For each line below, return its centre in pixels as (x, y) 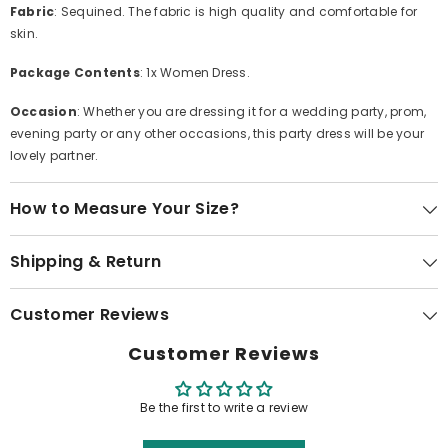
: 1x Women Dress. (194, 73)
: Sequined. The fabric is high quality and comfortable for (236, 12)
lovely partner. (54, 156)
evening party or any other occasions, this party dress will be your (217, 134)
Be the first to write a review (224, 408)
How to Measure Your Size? (124, 209)
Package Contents (75, 73)
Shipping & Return (86, 262)
